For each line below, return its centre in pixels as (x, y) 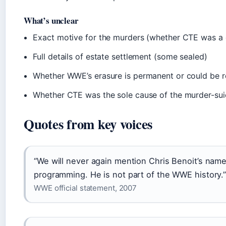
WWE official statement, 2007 (86, 188)
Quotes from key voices (88, 124)
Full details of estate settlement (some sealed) (120, 57)
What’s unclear (51, 21)
